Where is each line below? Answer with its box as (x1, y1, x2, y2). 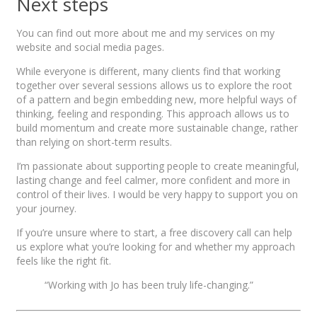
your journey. (16, 202, 76, 216)
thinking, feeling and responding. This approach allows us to (16, 107, 289, 121)
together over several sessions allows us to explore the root (16, 79, 292, 93)
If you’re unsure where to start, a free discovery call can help (16, 226, 292, 240)
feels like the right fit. (16, 254, 111, 268)
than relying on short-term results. (16, 135, 172, 149)
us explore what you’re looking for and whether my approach (16, 240, 295, 254)
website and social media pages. (16, 40, 164, 54)
